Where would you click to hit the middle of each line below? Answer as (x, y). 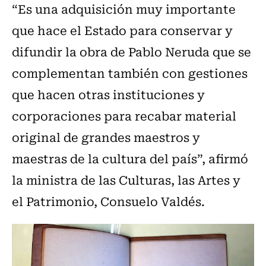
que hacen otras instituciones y (108, 94)
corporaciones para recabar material (124, 116)
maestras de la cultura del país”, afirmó (130, 159)
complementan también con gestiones (130, 73)
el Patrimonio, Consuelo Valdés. (108, 201)
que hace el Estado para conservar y (122, 30)
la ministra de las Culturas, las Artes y (126, 180)
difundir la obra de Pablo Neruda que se (132, 52)
